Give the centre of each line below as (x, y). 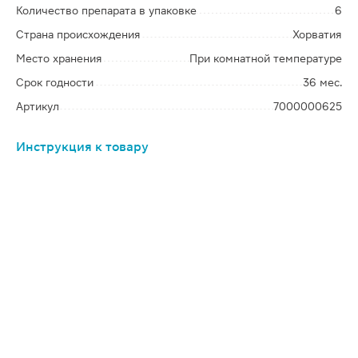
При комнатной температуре (266, 58)
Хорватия (317, 34)
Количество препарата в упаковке (106, 10)
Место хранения (59, 58)
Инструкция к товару (82, 147)
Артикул (38, 106)
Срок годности (55, 82)
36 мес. (322, 82)
